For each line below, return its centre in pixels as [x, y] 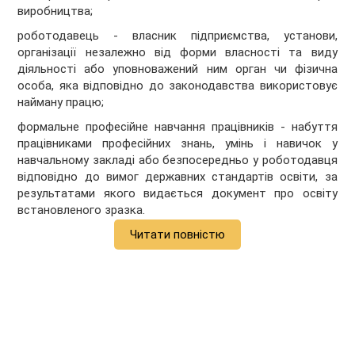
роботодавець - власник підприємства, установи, [177, 36]
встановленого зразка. [82, 210]
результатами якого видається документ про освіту [177, 194]
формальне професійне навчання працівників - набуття [177, 127]
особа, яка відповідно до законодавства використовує [177, 86]
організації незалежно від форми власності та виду [177, 53]
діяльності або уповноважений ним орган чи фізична [177, 69]
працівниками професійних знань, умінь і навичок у [177, 144]
